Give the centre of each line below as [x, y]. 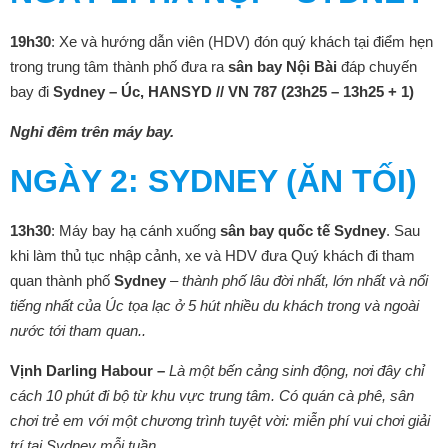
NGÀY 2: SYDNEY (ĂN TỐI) [213, 181]
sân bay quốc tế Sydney [303, 230]
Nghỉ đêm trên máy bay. [92, 131]
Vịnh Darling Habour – [89, 370]
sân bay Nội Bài [282, 66]
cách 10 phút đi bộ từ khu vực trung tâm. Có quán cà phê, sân [212, 395]
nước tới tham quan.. [78, 330]
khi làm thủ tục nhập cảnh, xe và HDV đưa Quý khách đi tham [212, 255]
